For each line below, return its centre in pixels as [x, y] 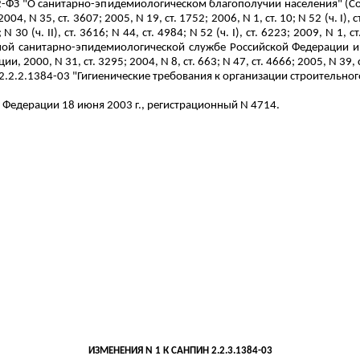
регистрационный [192, 106]
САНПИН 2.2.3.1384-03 [220, 351]
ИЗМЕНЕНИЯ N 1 [124, 351]
